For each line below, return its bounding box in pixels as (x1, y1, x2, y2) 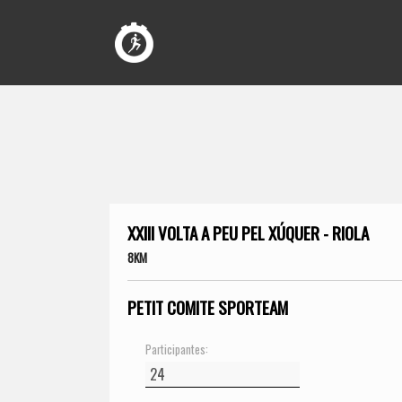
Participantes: (145, 340, 208, 358)
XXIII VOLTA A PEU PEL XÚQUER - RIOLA (127, 219, 369, 246)
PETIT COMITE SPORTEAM (127, 293, 288, 320)
